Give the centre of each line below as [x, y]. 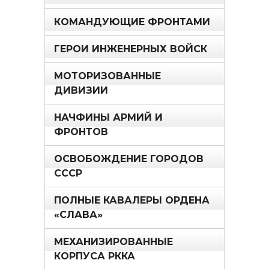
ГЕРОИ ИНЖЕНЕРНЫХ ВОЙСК [131, 49]
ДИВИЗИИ [81, 90]
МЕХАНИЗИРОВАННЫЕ [113, 241]
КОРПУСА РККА [95, 256]
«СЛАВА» [78, 214]
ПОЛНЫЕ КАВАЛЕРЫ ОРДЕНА [132, 200]
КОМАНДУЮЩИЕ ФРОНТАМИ [132, 22]
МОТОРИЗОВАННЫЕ [107, 76]
